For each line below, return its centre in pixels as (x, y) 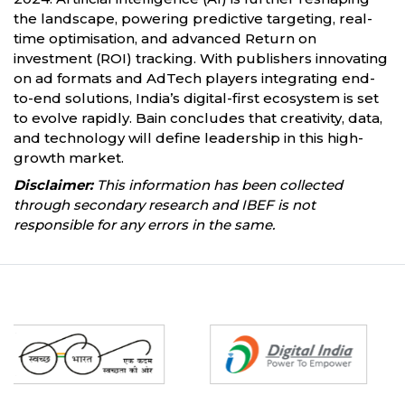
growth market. (71, 158)
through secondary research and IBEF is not (165, 205)
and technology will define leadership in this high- (188, 138)
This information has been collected (218, 185)
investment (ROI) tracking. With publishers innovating (201, 58)
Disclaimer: (53, 185)
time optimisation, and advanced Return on (165, 38)
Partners (34, 315)
